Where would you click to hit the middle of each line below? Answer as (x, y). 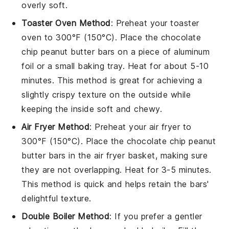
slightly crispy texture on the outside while (106, 94)
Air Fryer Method (56, 127)
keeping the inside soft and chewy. (92, 109)
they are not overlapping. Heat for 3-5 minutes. (117, 169)
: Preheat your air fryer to (141, 127)
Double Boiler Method (66, 216)
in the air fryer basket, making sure (137, 155)
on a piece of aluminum (162, 51)
